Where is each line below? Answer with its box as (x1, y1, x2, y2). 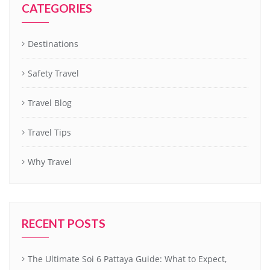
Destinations (28, 38, 78, 50)
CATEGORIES (22, 1, 92, 16)
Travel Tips (28, 127, 71, 139)
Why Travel (28, 156, 72, 168)
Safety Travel (28, 67, 79, 80)
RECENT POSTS (22, 216, 105, 231)
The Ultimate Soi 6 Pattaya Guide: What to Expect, (28, 253, 227, 265)
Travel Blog (28, 97, 72, 109)
